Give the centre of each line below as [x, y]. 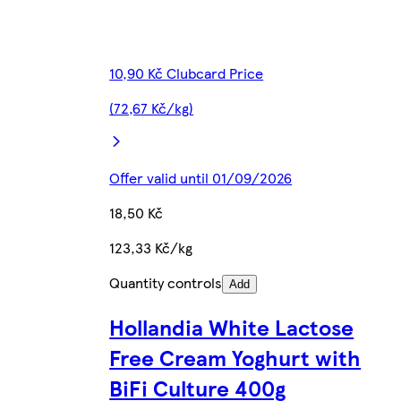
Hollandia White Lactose [232, 326]
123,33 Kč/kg [151, 247]
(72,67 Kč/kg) [152, 107]
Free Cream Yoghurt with [235, 357]
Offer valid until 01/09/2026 [201, 177]
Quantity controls [166, 282]
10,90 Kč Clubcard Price [187, 73]
